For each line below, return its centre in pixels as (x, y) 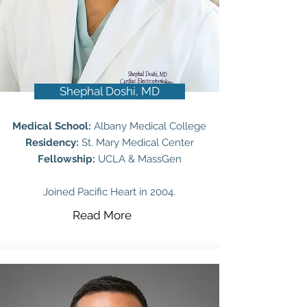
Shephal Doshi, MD (110, 91)
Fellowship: (67, 159)
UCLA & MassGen (139, 159)
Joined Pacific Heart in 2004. (109, 192)
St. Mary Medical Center (137, 143)
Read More (102, 215)
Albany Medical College (150, 126)
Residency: (53, 143)
